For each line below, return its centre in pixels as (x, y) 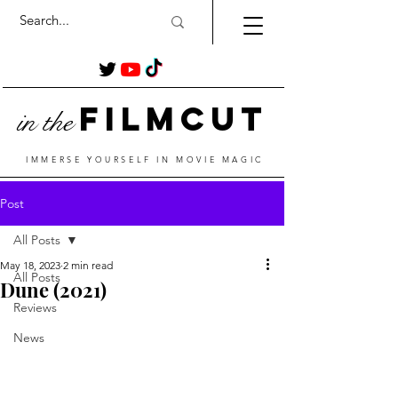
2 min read (88, 265)
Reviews (35, 307)
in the (44, 122)
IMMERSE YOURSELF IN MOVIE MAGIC (145, 159)
